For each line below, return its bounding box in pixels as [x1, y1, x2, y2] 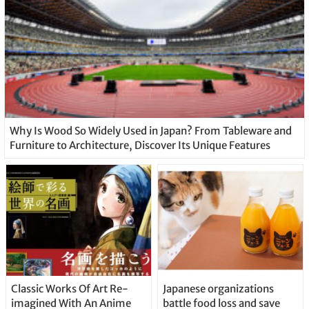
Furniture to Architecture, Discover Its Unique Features [9, 138, 270, 152]
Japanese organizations [162, 281, 274, 295]
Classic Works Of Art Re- [10, 281, 128, 295]
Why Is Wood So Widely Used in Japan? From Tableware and [9, 123, 292, 137]
